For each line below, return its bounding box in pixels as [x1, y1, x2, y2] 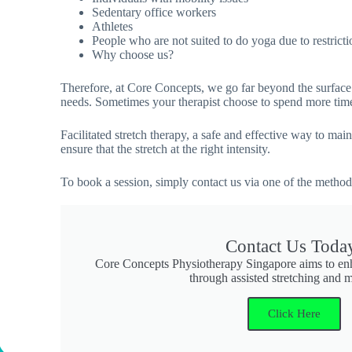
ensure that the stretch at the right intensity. [60, 141, 271, 156]
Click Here [268, 306, 321, 320]
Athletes [92, 19, 134, 33]
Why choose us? [92, 47, 174, 61]
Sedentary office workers [92, 5, 217, 19]
